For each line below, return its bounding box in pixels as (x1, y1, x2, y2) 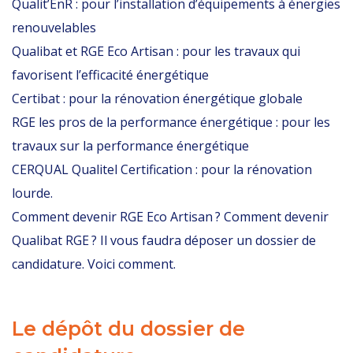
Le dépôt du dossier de (12, 317, 245, 340)
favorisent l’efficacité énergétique (12, 66, 209, 84)
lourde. (12, 184, 53, 202)
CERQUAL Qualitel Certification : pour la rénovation (12, 161, 312, 178)
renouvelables (12, 19, 96, 36)
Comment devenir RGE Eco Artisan (12, 208, 213, 225)
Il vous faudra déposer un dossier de (100, 232, 316, 249)
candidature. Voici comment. (12, 255, 176, 273)
